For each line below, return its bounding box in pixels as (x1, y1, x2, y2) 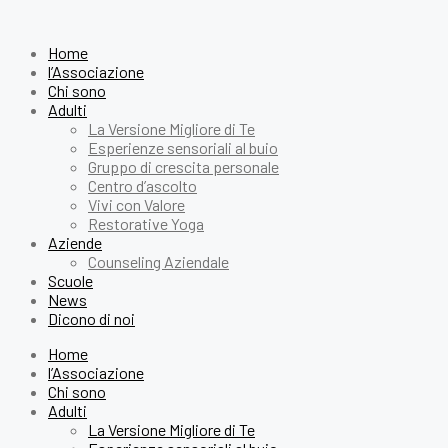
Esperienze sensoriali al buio (88, 138, 278, 157)
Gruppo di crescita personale (88, 157, 279, 176)
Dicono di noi (48, 309, 135, 328)
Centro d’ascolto (88, 176, 197, 195)
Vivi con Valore (88, 195, 185, 214)
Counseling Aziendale (88, 252, 229, 271)
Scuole (48, 271, 93, 290)
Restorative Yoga (88, 214, 204, 233)
